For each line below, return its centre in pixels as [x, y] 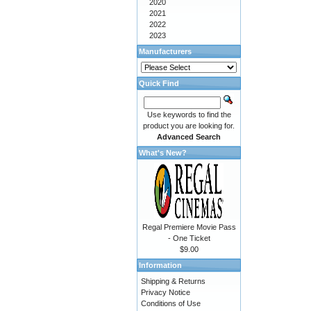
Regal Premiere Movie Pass [189, 227]
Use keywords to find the [189, 115]
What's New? [163, 153]
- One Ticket [189, 238]
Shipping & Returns [173, 281]
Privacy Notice [166, 292]
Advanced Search [189, 137]
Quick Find [159, 83]
